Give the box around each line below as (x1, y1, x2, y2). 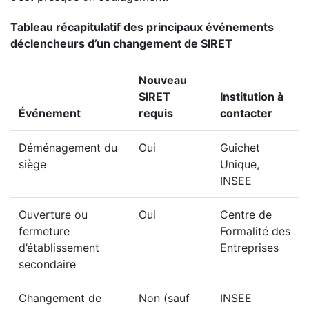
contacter (220, 106, 272, 121)
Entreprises (220, 241, 279, 255)
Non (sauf (139, 291, 190, 306)
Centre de (220, 208, 272, 222)
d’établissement (19, 241, 99, 255)
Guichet (220, 141, 260, 155)
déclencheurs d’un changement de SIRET (10, 37, 232, 51)
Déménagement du (19, 141, 117, 155)
